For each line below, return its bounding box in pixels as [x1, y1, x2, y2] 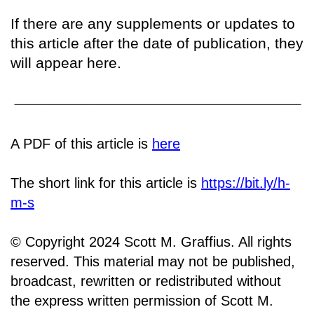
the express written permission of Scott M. [11, 292, 273, 308]
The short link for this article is [11, 175, 201, 191]
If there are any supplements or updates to [11, 15, 295, 32]
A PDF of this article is [11, 135, 152, 151]
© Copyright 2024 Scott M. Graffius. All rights [11, 233, 292, 250]
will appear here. [11, 55, 121, 71]
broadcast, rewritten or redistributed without [11, 273, 281, 289]
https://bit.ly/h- [201, 175, 290, 191]
